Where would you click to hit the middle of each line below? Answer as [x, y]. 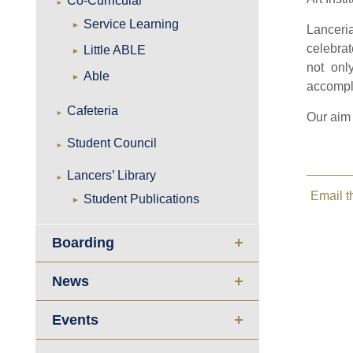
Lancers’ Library [112, 175]
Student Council [112, 143]
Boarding [84, 243]
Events [76, 320]
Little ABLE [115, 50]
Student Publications [142, 199]
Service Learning [132, 24]
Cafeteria [93, 111]
